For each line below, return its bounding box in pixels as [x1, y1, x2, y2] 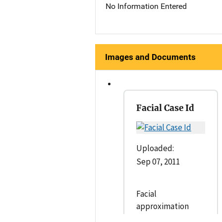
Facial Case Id [136, 102, 194, 113]
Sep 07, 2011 [136, 156, 180, 167]
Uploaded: [136, 142, 174, 154]
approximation [136, 200, 189, 212]
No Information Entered [106, 1, 187, 11]
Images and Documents [105, 52, 196, 62]
